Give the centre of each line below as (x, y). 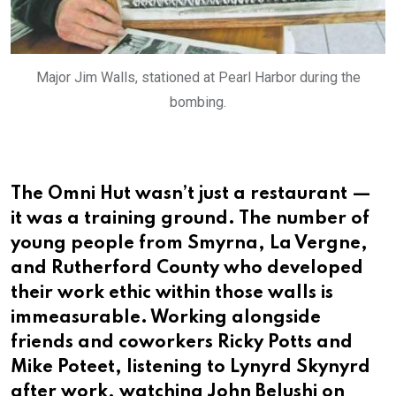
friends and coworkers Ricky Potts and (182, 343)
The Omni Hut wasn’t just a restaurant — (191, 194)
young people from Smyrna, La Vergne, (189, 244)
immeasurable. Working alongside (166, 318)
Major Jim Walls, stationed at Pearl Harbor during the (198, 77)
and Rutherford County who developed (187, 268)
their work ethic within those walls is (172, 293)
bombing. (198, 102)
